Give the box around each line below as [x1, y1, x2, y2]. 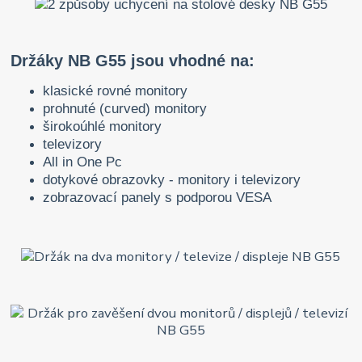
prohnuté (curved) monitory [43, 101, 208, 117]
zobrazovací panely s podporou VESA [43, 190, 272, 206]
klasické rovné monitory [43, 83, 188, 99]
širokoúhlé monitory [43, 119, 162, 135]
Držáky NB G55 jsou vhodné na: [11, 52, 260, 70]
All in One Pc [43, 154, 123, 170]
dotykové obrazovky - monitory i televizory [43, 172, 301, 188]
